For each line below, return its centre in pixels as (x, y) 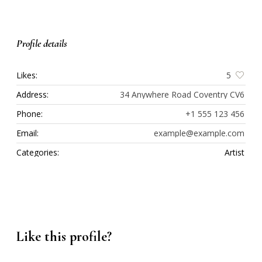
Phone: (30, 114)
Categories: (38, 153)
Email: (27, 133)
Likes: (27, 75)
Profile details (42, 44)
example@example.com (199, 133)
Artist (235, 153)
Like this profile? (64, 237)
